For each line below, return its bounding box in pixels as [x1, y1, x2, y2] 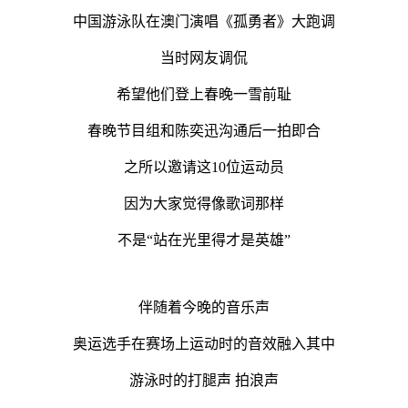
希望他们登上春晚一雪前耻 [117, 86, 291, 102]
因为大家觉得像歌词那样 [124, 195, 284, 211]
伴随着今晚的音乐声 [138, 299, 270, 315]
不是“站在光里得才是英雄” [117, 231, 291, 248]
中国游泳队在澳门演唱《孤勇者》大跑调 [73, 13, 335, 29]
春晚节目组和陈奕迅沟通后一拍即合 [87, 122, 321, 138]
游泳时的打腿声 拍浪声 [129, 372, 279, 388]
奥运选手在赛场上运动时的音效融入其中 [73, 335, 335, 352]
